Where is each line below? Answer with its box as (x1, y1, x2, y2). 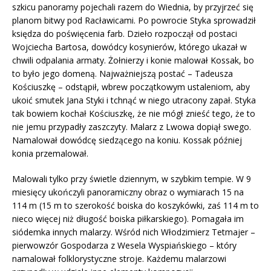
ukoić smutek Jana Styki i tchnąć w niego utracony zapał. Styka (12, 94, 256, 106)
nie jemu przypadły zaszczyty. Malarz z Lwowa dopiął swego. (12, 120, 251, 132)
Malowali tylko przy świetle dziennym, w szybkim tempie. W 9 (12, 172, 251, 184)
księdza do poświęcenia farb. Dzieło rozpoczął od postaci (12, 27, 237, 39)
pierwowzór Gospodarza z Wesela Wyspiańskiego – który (12, 239, 237, 251)
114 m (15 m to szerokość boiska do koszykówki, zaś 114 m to (12, 199, 259, 211)
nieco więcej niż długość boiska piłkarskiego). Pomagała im (12, 212, 244, 224)
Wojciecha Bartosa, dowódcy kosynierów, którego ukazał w (12, 41, 247, 53)
